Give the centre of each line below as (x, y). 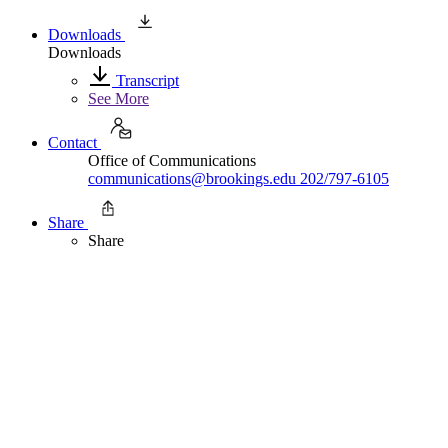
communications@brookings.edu (192, 178)
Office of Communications (172, 160)
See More (118, 98)
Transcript (145, 80)
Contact (72, 142)
